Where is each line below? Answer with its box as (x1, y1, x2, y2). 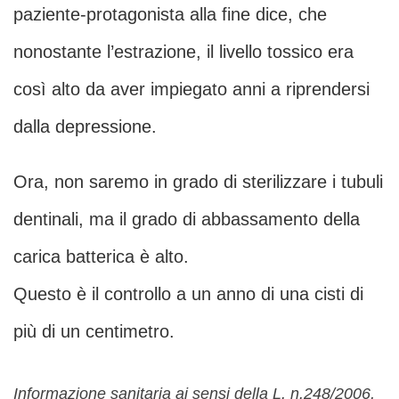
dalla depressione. (13, 117, 157, 137)
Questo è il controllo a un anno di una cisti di (13, 284, 363, 305)
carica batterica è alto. (13, 247, 189, 267)
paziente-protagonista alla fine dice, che (13, 4, 327, 25)
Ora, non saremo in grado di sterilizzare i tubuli (13, 172, 383, 192)
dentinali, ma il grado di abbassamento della (13, 209, 360, 230)
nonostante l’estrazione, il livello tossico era (13, 42, 354, 62)
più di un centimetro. (13, 322, 175, 342)
